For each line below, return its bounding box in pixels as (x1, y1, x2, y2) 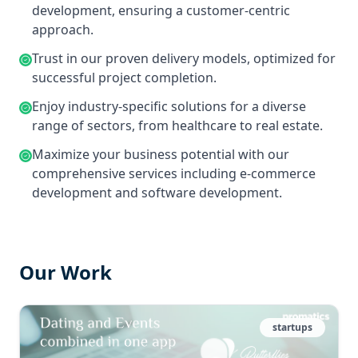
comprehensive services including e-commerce (32, 165, 316, 182)
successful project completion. (32, 69, 217, 86)
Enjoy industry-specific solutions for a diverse (32, 97, 306, 115)
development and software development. (32, 184, 282, 201)
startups (272, 320, 312, 334)
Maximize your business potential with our (32, 145, 289, 163)
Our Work (19, 259, 112, 285)
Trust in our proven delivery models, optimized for (32, 50, 336, 67)
